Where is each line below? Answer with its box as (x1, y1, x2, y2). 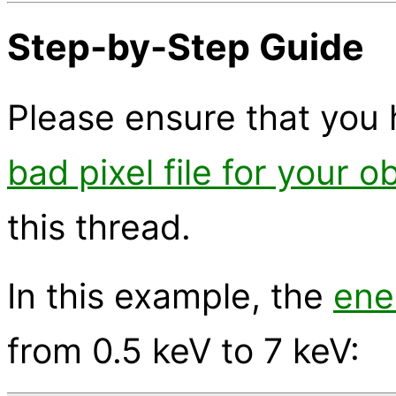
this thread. (7, 206, 191, 248)
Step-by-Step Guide (7, 24, 364, 69)
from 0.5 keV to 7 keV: (7, 330, 360, 372)
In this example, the (7, 275, 333, 317)
